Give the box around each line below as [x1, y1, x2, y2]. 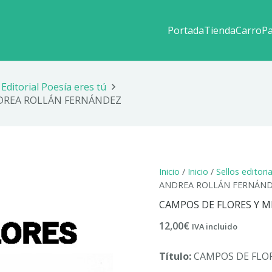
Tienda [203, 24, 236, 37]
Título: [158, 249, 191, 263]
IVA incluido [191, 220, 237, 232]
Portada [167, 24, 204, 37]
